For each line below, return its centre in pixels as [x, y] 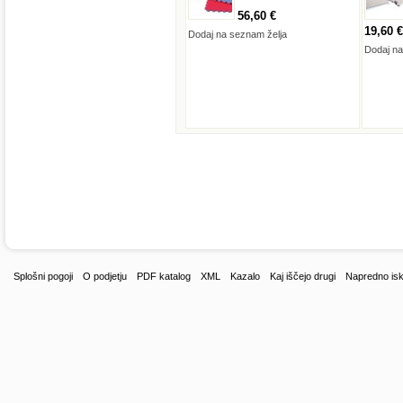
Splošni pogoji [43, 276]
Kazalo [245, 276]
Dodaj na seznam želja [237, 34]
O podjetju [105, 276]
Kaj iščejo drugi [303, 276]
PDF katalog [164, 276]
